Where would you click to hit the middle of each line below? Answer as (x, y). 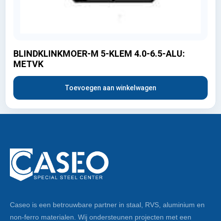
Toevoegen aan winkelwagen (110, 88)
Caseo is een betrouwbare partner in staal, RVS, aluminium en (107, 205)
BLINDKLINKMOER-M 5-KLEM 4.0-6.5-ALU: (99, 53)
